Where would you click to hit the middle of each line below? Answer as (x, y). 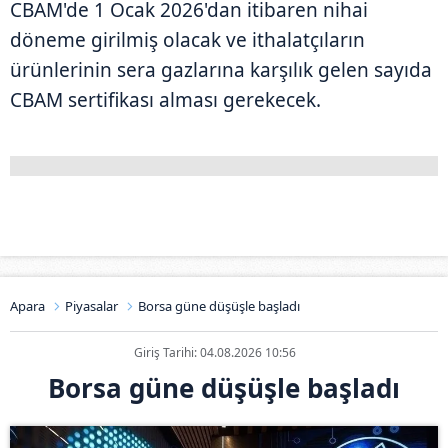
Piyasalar (91, 305)
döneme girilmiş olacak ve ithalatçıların (187, 39)
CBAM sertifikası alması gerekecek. (165, 99)
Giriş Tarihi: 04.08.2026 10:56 (215, 352)
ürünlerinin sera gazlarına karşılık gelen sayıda (221, 69)
